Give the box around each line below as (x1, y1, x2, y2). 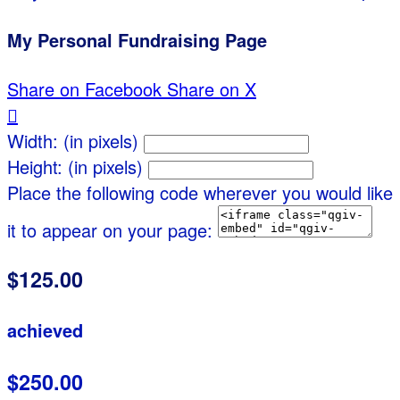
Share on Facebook (7, 76, 162, 103)
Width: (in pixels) (7, 128, 138, 154)
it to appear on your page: (7, 217, 212, 244)
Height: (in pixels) (7, 154, 143, 180)
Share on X (167, 76, 256, 103)
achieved (7, 317, 83, 344)
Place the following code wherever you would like (7, 179, 393, 206)
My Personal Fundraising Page (7, 26, 267, 53)
